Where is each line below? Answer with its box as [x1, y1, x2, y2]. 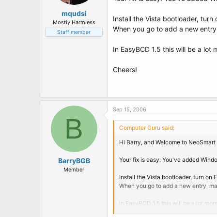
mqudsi [61, 9, 87, 17]
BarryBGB [58, 156, 90, 165]
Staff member [57, 29, 91, 35]
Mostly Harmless [52, 19, 95, 26]
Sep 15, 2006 [113, 106, 146, 113]
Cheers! [113, 65, 137, 74]
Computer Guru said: [119, 124, 174, 131]
